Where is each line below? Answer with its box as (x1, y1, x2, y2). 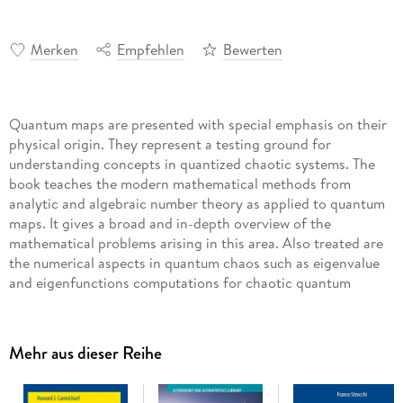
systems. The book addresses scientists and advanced (8, 291, 344, 312)
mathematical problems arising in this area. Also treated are (8, 232, 383, 253)
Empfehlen (116, 39, 184, 59)
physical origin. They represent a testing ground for (8, 133, 331, 154)
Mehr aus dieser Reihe (8, 340, 162, 367)
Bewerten (222, 39, 282, 59)
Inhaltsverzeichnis (8, 374, 121, 395)
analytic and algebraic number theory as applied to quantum (8, 193, 385, 213)
